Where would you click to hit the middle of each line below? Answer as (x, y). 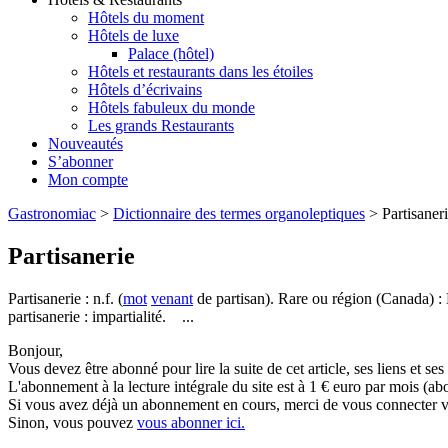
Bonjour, (35, 350)
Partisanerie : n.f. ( (65, 298)
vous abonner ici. (191, 422)
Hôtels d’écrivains (145, 90)
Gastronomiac (52, 214)
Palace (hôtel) (171, 54)
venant (172, 298)
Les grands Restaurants (161, 126)
